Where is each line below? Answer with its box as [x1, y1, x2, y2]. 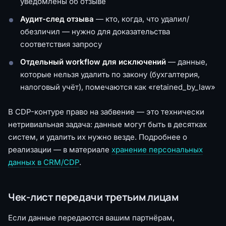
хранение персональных [111, 144, 203, 154]
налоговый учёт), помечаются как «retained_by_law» [20, 82, 215, 92]
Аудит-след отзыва [20, 14, 94, 24]
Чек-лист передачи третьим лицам [8, 190, 179, 204]
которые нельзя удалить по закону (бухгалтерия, [20, 69, 200, 79]
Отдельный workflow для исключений [20, 56, 166, 67]
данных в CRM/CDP [8, 157, 79, 167]
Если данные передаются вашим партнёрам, [8, 212, 175, 222]
